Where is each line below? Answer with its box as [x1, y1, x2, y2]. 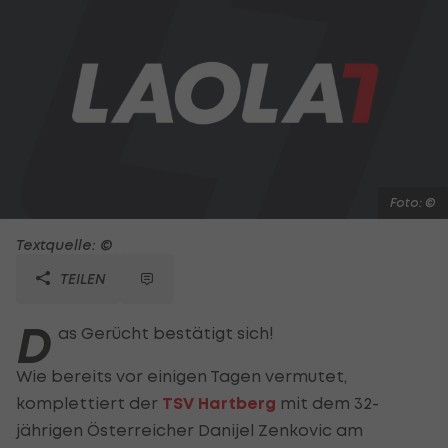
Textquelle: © [16, 235, 113, 253]
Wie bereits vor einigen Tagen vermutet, [16, 365, 347, 386]
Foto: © [390, 194, 436, 210]
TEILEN [56, 269, 106, 287]
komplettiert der [16, 392, 162, 413]
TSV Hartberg [162, 392, 276, 414]
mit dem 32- [276, 392, 379, 413]
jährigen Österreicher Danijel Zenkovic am [16, 419, 363, 440]
